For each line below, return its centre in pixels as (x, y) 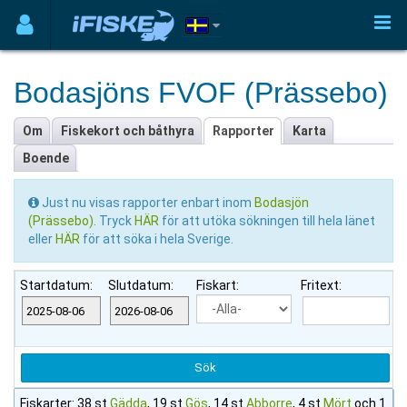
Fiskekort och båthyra (128, 131)
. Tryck (114, 221)
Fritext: (321, 285)
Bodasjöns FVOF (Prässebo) (201, 93)
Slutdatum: (141, 285)
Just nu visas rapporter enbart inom (147, 203)
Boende (46, 158)
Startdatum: (56, 285)
